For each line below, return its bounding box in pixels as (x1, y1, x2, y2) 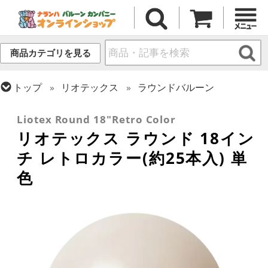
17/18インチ (182, 98, 236, 111)
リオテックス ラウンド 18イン (17, 127, 255, 150)
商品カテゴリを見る (10, 48, 91, 59)
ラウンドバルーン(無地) (61, 98, 163, 111)
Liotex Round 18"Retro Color (17, 112, 176, 127)
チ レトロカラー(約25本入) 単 (17, 147, 248, 169)
